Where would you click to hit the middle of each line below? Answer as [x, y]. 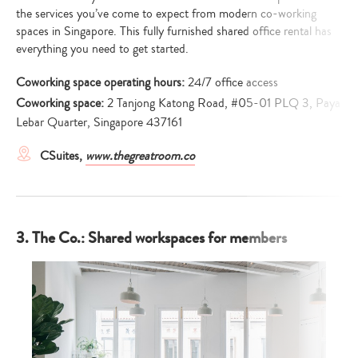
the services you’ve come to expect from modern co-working [166, 13]
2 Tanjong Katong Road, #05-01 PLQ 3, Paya [224, 103]
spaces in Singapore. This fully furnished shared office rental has [174, 31]
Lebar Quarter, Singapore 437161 [99, 122]
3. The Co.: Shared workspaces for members [151, 237]
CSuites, [63, 155]
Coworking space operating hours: [102, 82]
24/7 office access [233, 82]
